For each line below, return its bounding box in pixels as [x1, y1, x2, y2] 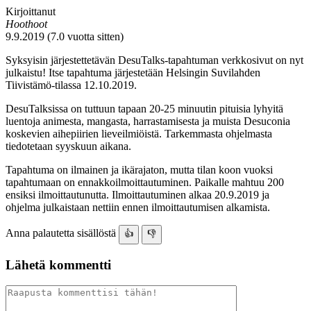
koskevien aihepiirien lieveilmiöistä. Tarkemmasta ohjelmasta [6, 127, 272, 140]
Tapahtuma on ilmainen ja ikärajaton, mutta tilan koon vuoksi [6, 163, 273, 176]
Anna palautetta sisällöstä [6, 226, 116, 239]
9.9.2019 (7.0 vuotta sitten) [6, 30, 124, 42]
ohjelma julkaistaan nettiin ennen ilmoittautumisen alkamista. [6, 201, 270, 213]
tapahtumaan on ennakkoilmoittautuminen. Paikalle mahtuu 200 [6, 176, 284, 188]
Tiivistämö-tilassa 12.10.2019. [6, 78, 137, 91]
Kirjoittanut [6, 5, 56, 17]
